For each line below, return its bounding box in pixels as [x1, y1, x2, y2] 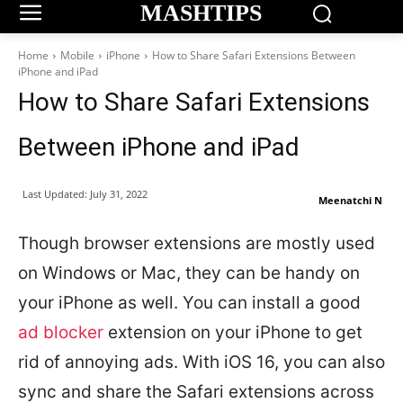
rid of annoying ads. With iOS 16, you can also [18, 352, 385, 372]
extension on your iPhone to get [103, 322, 363, 343]
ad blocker [18, 322, 103, 343]
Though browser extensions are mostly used [18, 233, 375, 254]
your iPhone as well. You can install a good [18, 292, 361, 313]
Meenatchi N [318, 193, 382, 207]
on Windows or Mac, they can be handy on [18, 263, 360, 283]
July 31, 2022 [90, 186, 148, 201]
